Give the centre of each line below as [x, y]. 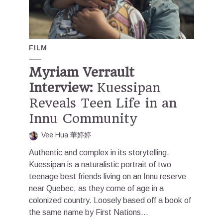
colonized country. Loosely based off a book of [110, 201]
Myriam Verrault [82, 72]
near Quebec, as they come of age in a [96, 189]
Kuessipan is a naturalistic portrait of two [100, 165]
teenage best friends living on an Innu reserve [108, 177]
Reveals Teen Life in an [103, 103]
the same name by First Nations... [89, 213]
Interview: [61, 88]
